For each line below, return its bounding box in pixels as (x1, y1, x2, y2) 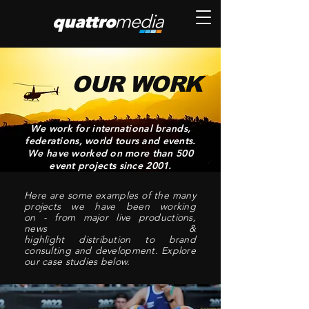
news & (24, 222, 196, 235)
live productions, (108, 211, 196, 223)
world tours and (85, 134, 163, 147)
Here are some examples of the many (24, 189, 196, 201)
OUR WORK (66, 72, 202, 97)
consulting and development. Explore (24, 244, 196, 257)
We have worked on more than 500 (28, 147, 193, 159)
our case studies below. (24, 255, 130, 268)
